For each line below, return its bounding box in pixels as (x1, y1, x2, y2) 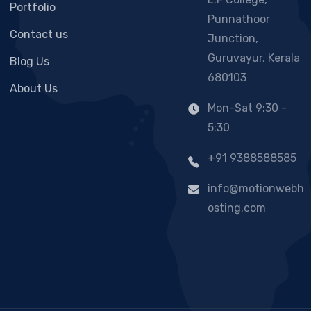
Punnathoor (208, 12, 270, 26)
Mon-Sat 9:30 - (208, 101, 287, 115)
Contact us (10, 28, 68, 41)
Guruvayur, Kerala (208, 51, 300, 65)
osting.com (208, 201, 266, 215)
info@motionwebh (208, 182, 304, 195)
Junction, (208, 32, 258, 45)
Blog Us (10, 55, 49, 68)
